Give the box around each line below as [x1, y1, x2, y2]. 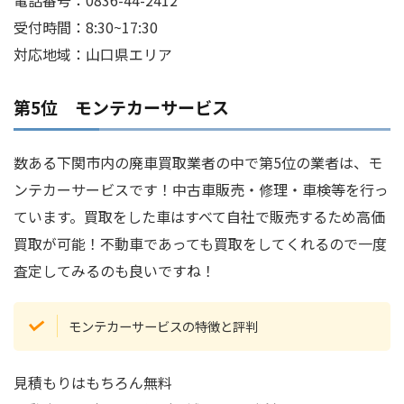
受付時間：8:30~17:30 [14, 15, 158, 38]
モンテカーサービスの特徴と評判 [69, 317, 259, 336]
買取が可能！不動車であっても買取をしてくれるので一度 [14, 232, 387, 254]
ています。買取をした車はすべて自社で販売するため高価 [14, 205, 385, 227]
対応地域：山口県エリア [14, 42, 172, 65]
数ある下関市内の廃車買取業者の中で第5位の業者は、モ [14, 151, 382, 173]
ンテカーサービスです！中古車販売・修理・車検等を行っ [14, 178, 389, 200]
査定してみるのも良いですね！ [14, 259, 216, 281]
